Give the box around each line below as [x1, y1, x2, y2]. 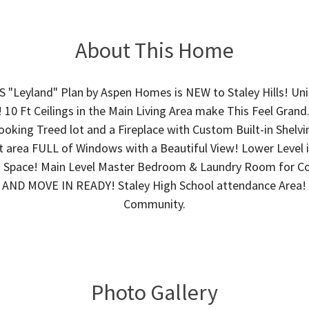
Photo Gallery [91, 279, 218, 306]
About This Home [75, 37, 234, 64]
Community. [123, 196, 186, 212]
